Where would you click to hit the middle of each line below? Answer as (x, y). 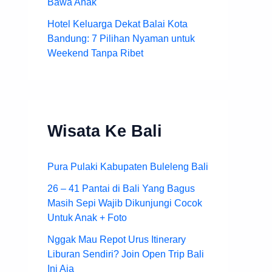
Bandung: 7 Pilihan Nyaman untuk (121, 38)
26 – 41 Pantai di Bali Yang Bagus (121, 188)
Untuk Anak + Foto (87, 217)
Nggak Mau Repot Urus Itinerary (117, 239)
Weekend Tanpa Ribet (95, 53)
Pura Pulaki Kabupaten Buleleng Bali (128, 166)
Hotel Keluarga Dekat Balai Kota (117, 24)
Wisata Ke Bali (105, 131)
